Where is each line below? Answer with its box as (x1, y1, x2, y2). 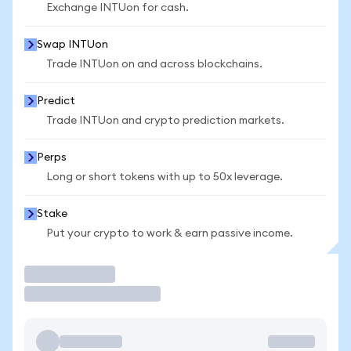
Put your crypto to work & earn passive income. (46, 228, 293, 239)
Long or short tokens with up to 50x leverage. (46, 172, 283, 183)
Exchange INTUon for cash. (46, 2, 189, 13)
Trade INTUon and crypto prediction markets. (46, 115, 284, 126)
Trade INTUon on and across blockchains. (46, 59, 262, 70)
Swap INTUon (37, 39, 108, 50)
